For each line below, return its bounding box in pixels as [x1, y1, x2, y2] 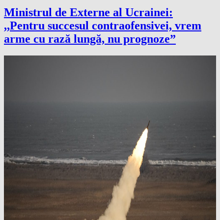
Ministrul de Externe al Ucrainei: [4, 6, 173, 19]
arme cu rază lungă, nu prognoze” [4, 32, 176, 46]
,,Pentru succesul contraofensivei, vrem [4, 19, 201, 32]
